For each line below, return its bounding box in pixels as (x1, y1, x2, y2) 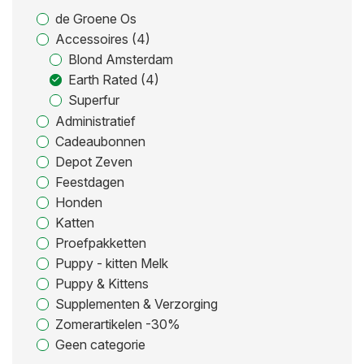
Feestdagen (55, 174, 124, 190)
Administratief (55, 113, 136, 129)
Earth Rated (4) (68, 71, 159, 88)
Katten (55, 214, 94, 231)
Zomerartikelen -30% (55, 316, 180, 332)
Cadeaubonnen (55, 133, 145, 149)
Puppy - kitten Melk (55, 255, 168, 271)
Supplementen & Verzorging (55, 296, 218, 312)
